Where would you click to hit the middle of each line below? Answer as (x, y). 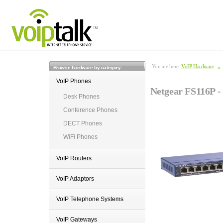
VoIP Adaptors (75, 179)
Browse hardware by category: (88, 67)
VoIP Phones (73, 81)
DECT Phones (82, 123)
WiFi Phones (80, 137)
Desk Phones (81, 97)
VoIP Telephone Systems (90, 199)
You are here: (166, 66)
